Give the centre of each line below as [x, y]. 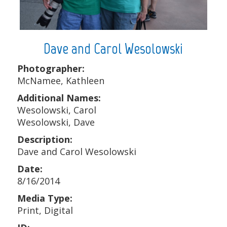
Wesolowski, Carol [56, 110]
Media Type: [45, 198]
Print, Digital [45, 211]
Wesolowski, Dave [56, 122]
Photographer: [51, 69]
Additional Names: [59, 98]
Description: [45, 140]
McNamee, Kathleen [61, 81]
